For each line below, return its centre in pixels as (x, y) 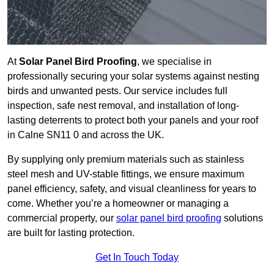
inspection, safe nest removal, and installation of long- (123, 106)
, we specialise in (174, 62)
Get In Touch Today (137, 257)
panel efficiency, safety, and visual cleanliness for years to (132, 189)
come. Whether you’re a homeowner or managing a (118, 204)
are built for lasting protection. (71, 233)
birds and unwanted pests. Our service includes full (117, 91)
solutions (242, 218)
